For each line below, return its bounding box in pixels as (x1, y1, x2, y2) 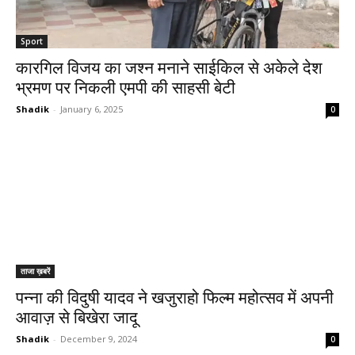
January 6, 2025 (60, 103, 123, 115)
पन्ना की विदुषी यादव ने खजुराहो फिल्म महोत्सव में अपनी (16, 288, 334, 307)
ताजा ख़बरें (21, 265, 50, 277)
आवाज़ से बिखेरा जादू (16, 308, 138, 327)
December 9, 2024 (60, 333, 137, 345)
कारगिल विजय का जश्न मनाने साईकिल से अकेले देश (16, 59, 323, 78)
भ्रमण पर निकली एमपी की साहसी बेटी (16, 78, 235, 97)
